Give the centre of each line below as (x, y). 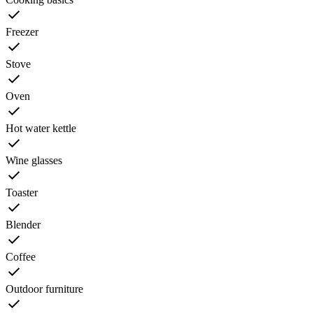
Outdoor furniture (44, 289)
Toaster (22, 193)
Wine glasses (34, 161)
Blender (23, 225)
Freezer (22, 32)
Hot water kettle (41, 129)
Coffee (21, 257)
